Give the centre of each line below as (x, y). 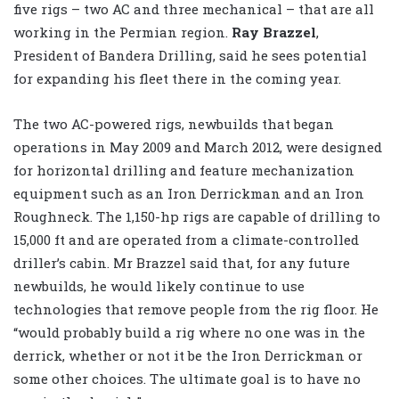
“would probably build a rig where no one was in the (189, 333)
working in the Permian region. (122, 33)
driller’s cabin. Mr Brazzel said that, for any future (182, 263)
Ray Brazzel (274, 33)
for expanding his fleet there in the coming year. (177, 79)
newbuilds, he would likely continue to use (159, 286)
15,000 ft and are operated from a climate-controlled (186, 240)
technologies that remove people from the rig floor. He (196, 309)
